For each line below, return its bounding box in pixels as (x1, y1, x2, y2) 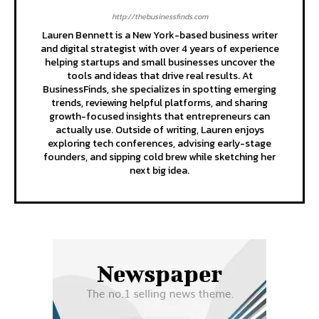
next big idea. (130, 163, 189, 178)
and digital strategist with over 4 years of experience (40, 41, 279, 56)
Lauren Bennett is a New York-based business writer (41, 28, 278, 43)
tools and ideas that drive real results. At (66, 68, 253, 83)
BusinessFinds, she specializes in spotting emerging (43, 82, 276, 97)
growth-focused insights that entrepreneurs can (49, 109, 270, 124)
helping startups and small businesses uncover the (44, 55, 275, 70)
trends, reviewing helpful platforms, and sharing (51, 95, 268, 110)
